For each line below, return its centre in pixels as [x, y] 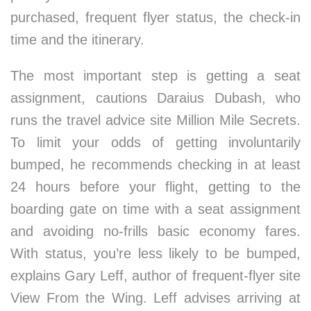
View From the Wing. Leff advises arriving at [155, 298]
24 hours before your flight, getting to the [155, 187]
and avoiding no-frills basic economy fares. [155, 231]
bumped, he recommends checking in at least [155, 165]
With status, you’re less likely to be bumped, [155, 253]
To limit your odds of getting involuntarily [155, 142]
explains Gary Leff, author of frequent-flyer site [155, 276]
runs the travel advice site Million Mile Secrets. [155, 120]
